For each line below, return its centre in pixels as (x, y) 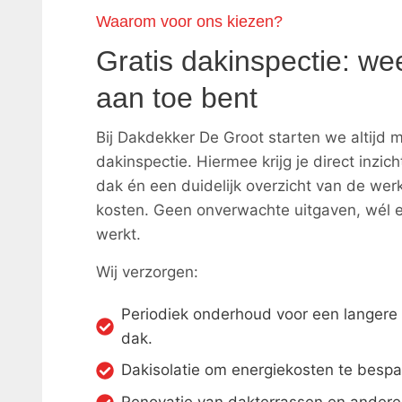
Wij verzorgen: (147, 271)
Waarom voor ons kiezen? (189, 21)
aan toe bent (177, 97)
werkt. (118, 234)
